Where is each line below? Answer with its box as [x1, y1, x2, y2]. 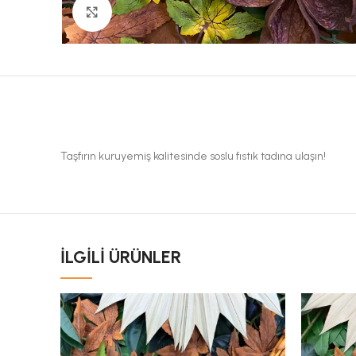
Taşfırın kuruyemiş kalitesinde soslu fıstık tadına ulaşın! [60, 149, 326, 164]
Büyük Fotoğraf [112, 6, 188, 18]
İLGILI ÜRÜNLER [60, 246, 181, 269]
